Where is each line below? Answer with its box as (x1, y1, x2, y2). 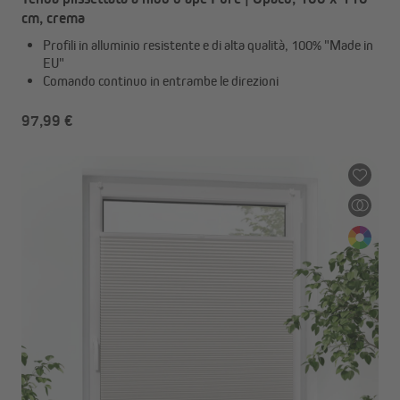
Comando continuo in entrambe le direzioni (43, 72, 279, 89)
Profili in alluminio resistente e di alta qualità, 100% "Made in (43, 37, 373, 54)
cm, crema (21, 9, 85, 27)
